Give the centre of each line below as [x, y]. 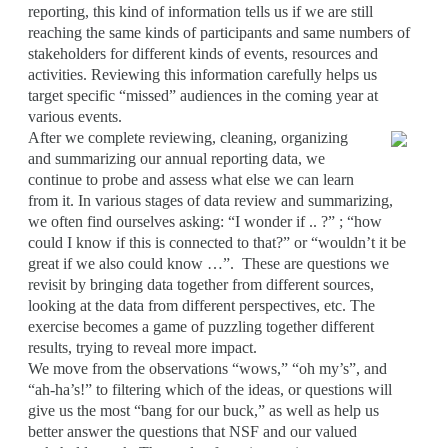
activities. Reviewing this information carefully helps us [202, 74]
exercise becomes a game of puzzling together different [201, 326]
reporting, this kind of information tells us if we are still [200, 11]
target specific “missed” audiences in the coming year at [203, 95]
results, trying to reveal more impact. [142, 347]
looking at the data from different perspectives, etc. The [201, 305]
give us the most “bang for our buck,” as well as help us [203, 410]
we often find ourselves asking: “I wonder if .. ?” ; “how [205, 221]
